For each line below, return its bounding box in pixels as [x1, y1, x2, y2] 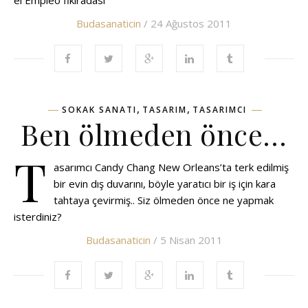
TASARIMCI [192, 104, 247, 115]
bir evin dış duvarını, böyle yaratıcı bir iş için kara [54, 177, 276, 190]
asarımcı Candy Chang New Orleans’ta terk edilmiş [54, 160, 289, 174]
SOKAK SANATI [61, 104, 137, 115]
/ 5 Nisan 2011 [150, 233, 223, 247]
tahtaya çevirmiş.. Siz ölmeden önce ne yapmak [54, 193, 274, 207]
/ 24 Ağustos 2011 [141, 16, 232, 30]
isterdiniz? [14, 210, 62, 223]
